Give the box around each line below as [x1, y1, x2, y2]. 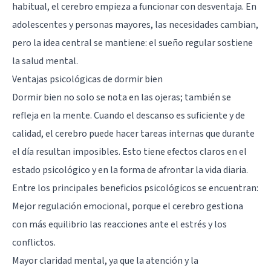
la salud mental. [12, 54, 78, 68]
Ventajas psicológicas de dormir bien [12, 72, 163, 86]
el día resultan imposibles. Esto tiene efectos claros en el [12, 145, 247, 158]
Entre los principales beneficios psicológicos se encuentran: [12, 181, 258, 195]
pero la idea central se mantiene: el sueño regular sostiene [12, 36, 253, 50]
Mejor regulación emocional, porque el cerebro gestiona [12, 199, 243, 213]
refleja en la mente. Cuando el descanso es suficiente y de [12, 108, 245, 122]
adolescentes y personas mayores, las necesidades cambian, [12, 18, 258, 31]
